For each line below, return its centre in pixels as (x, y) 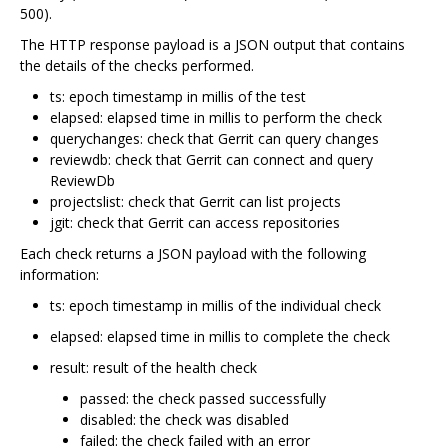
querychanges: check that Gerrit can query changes (214, 138)
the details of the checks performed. (137, 65)
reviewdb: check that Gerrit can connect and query (211, 159)
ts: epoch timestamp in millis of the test (178, 96)
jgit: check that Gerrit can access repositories (195, 222)
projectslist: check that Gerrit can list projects (195, 201)
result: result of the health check (153, 367)
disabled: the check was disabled (184, 419)
